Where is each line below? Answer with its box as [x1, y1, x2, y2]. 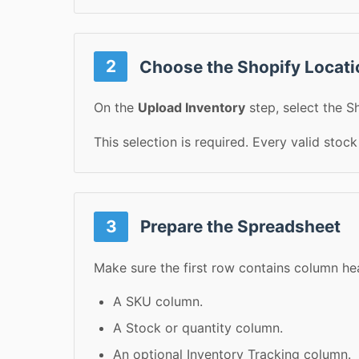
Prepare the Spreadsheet [136, 216, 341, 237]
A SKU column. [113, 293, 203, 310]
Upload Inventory [138, 99, 245, 116]
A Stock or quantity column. [113, 320, 283, 337]
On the [94, 99, 138, 116]
